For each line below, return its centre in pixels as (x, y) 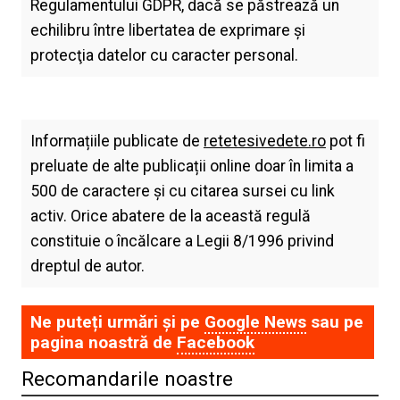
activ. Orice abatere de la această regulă (170, 216)
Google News (255, 321)
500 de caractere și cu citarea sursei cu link (182, 191)
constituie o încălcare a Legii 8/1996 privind (182, 241)
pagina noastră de (103, 342)
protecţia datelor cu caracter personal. (164, 55)
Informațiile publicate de (117, 141)
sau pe (334, 321)
